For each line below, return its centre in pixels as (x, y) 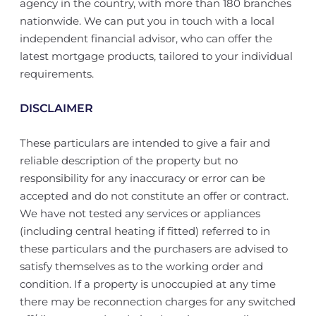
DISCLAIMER (56, 108)
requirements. (56, 74)
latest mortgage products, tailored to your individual (156, 56)
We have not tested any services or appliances (140, 213)
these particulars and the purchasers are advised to (153, 249)
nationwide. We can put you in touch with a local (147, 21)
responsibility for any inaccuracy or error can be (142, 178)
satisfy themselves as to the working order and (141, 266)
